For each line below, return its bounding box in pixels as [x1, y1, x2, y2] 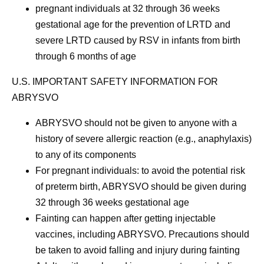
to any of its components [35, 150, 136, 160]
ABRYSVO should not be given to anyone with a [35, 118, 237, 128]
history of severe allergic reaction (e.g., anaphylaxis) [35, 134, 252, 144]
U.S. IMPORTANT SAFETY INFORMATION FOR [12, 77, 218, 87]
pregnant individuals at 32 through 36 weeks [35, 4, 220, 14]
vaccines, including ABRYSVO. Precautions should [35, 229, 249, 239]
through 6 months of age [35, 51, 136, 61]
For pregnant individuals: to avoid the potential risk [35, 166, 245, 176]
